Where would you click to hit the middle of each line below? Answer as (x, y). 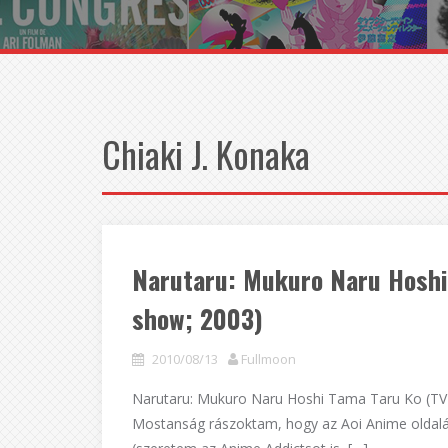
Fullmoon (268, 359)
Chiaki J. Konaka (206, 153)
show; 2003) (197, 318)
